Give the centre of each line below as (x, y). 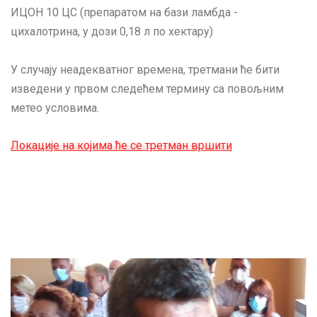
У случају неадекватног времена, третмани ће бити (145, 69)
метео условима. (55, 108)
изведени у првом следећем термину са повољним (147, 88)
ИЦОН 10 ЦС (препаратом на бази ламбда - (124, 13)
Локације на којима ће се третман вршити (121, 146)
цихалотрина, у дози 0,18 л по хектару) (112, 32)
